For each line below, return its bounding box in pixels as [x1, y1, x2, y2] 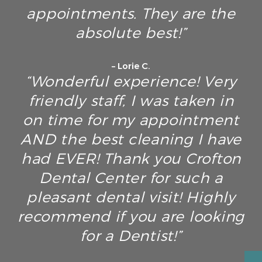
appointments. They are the [26, 4, 236, 23]
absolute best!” [75, 23, 187, 43]
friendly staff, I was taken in [28, 91, 234, 111]
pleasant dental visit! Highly [26, 188, 236, 207]
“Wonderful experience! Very [25, 72, 237, 91]
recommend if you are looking [18, 207, 244, 226]
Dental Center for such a [39, 168, 223, 188]
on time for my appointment [23, 111, 239, 130]
